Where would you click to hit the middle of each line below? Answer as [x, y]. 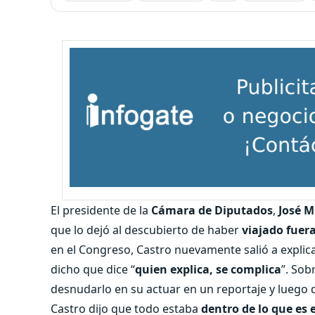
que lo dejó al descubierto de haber [146, 230]
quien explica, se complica [208, 269]
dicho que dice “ [93, 269]
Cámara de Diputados [212, 210]
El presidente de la [101, 210]
